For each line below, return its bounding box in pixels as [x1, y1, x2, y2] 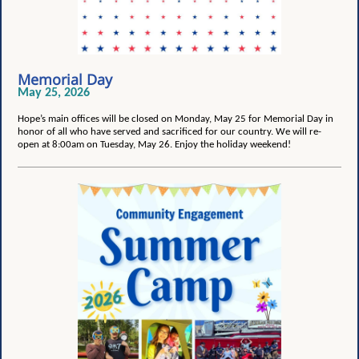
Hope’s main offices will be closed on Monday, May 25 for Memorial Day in [18, 114, 333, 124]
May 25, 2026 [18, 87, 90, 99]
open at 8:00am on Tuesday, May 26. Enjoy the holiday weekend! [18, 139, 291, 150]
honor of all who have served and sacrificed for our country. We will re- [18, 127, 321, 137]
